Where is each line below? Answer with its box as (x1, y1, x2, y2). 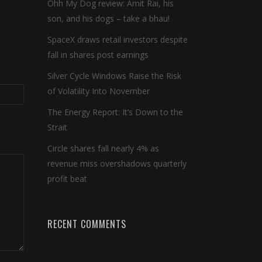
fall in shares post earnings (47, 49, 149, 60)
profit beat (47, 173, 87, 184)
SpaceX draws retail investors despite (47, 34, 188, 45)
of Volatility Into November (47, 85, 150, 96)
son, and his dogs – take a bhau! (47, 13, 170, 24)
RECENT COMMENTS (47, 217, 126, 231)
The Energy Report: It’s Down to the (47, 106, 183, 118)
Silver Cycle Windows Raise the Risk (47, 70, 181, 81)
